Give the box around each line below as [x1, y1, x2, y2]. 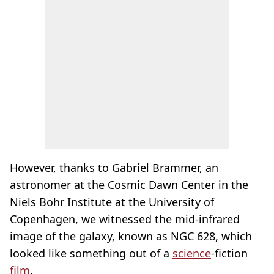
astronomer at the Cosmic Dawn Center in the [10, 177, 248, 192]
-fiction [211, 246, 248, 261]
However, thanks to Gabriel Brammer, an [10, 160, 218, 175]
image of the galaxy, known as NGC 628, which [10, 229, 252, 243]
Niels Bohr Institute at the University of [10, 194, 214, 209]
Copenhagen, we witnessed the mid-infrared [10, 212, 240, 226]
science [172, 246, 211, 261]
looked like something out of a [10, 246, 172, 261]
